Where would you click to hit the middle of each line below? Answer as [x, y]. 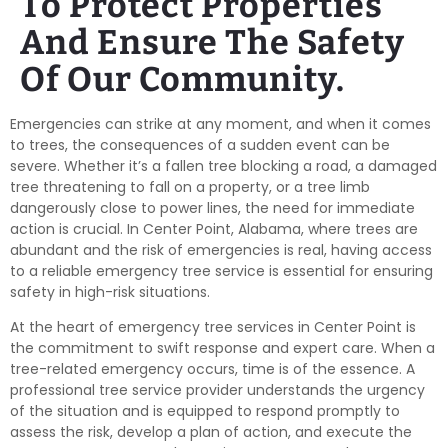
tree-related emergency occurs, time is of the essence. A [212, 369]
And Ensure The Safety [212, 42]
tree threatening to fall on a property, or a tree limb [190, 187]
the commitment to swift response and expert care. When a [222, 348]
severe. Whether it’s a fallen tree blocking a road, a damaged [223, 166]
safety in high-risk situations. [110, 292]
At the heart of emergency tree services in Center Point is [213, 327]
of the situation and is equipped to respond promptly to [205, 411]
